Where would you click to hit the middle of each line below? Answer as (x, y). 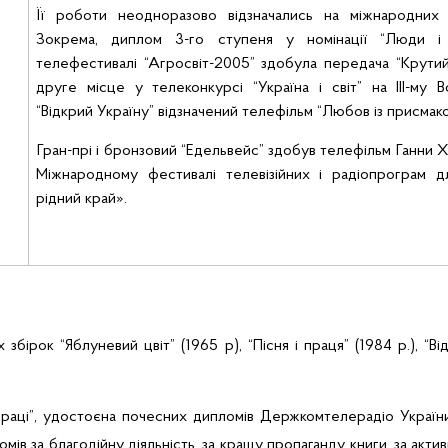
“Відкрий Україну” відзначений (137, 112)
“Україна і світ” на (320, 88)
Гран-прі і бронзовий (109, 151)
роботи (82, 16)
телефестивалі (87, 64)
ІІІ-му (412, 88)
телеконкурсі (198, 88)
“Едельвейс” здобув (250, 151)
